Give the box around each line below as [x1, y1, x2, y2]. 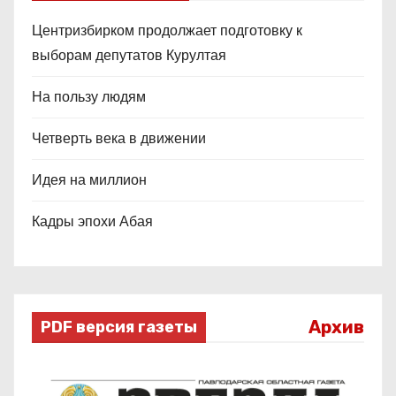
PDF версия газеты [41, 316, 197, 337]
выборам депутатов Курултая [32, 44, 226, 65]
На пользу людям [32, 86, 146, 107]
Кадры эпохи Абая [32, 210, 153, 232]
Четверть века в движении [32, 127, 206, 148]
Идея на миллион [32, 169, 147, 190]
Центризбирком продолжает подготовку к [32, 19, 302, 41]
